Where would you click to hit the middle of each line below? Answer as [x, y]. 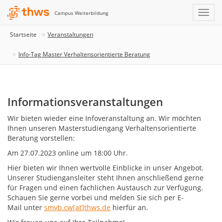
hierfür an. [129, 207]
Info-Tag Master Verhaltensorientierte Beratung [84, 54]
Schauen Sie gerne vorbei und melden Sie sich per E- [96, 197]
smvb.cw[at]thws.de [77, 207]
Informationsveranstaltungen [85, 102]
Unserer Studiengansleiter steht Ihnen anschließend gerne [106, 178]
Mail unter [26, 207]
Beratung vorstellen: [41, 138]
